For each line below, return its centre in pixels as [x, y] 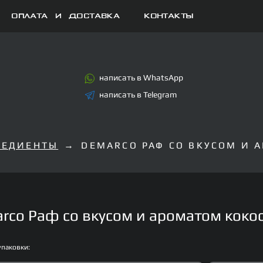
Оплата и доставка [66, 16]
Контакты [169, 16]
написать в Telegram [138, 94]
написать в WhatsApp [141, 77]
